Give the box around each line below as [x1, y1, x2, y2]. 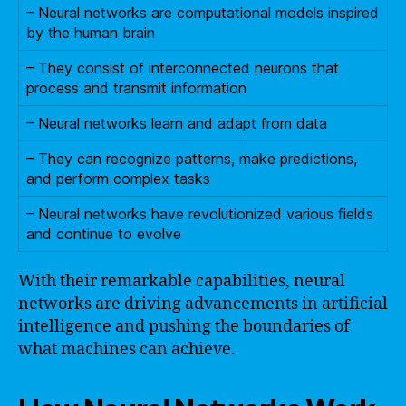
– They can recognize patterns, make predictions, [26, 149, 357, 168]
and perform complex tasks [26, 169, 210, 188]
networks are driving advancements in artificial [18, 293, 388, 314]
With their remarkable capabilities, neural [18, 270, 345, 292]
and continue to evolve [26, 224, 181, 243]
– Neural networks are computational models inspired [26, 3, 379, 22]
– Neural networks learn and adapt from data [26, 113, 327, 132]
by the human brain [26, 23, 155, 42]
